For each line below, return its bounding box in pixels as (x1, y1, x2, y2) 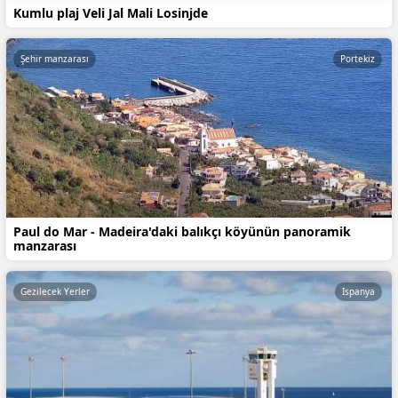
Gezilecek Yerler (20, 284, 90, 298)
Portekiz (340, 52, 375, 66)
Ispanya (342, 284, 375, 298)
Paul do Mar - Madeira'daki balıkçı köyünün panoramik (13, 222, 351, 240)
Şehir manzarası (20, 52, 89, 66)
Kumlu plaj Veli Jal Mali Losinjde (13, 4, 208, 22)
